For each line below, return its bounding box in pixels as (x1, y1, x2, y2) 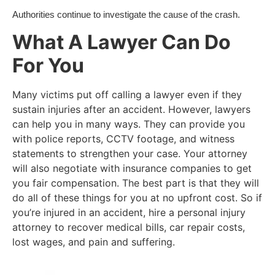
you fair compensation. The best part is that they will (12, 176, 259, 189)
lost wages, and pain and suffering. (12, 235, 175, 248)
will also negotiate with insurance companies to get (12, 161, 252, 174)
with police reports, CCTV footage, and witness (12, 132, 234, 145)
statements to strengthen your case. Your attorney (12, 147, 247, 160)
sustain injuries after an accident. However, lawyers (12, 103, 250, 115)
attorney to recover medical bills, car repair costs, (12, 220, 245, 233)
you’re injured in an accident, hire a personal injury (12, 206, 246, 219)
